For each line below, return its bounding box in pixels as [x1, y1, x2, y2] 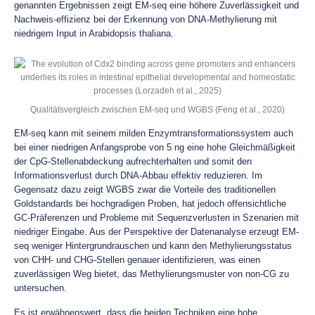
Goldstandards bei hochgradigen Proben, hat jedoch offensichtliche [14, 198, 286, 209]
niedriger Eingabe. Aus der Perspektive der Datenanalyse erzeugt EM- [14, 226, 299, 237]
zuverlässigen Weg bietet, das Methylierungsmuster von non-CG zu [14, 269, 289, 279]
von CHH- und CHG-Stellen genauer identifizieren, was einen [14, 255, 260, 265]
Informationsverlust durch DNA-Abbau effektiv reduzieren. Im [14, 170, 262, 181]
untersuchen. [14, 283, 67, 293]
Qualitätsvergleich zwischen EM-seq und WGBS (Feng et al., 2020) [30, 105, 285, 114]
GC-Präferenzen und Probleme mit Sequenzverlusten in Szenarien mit [14, 212, 299, 223]
